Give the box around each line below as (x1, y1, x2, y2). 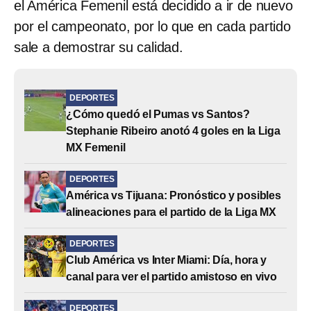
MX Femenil (66, 141, 126, 153)
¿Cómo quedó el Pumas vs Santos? (66, 108, 250, 120)
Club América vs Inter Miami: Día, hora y (66, 253, 267, 266)
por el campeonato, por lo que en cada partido (14, 18, 291, 34)
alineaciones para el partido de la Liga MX (66, 205, 276, 218)
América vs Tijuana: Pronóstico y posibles (66, 189, 281, 201)
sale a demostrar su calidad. (14, 39, 183, 55)
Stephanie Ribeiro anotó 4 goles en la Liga (66, 124, 280, 137)
